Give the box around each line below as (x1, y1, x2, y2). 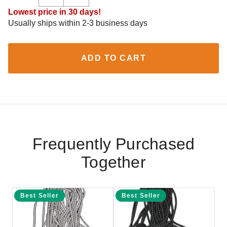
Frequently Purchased (32, 135, 195, 153)
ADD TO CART (81, 54, 146, 62)
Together (81, 153, 146, 171)
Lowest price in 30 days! (8, 8, 101, 16)
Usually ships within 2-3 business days (8, 19, 147, 27)
